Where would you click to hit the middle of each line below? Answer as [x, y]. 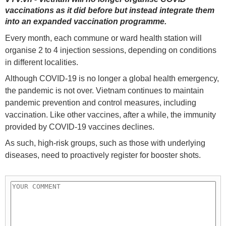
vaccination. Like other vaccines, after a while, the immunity [110, 115]
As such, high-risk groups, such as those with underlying [105, 143]
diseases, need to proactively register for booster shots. [103, 155]
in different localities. [42, 62]
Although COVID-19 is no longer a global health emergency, [112, 78]
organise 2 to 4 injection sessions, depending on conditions [111, 50]
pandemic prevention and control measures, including [101, 102]
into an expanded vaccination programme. [86, 21]
